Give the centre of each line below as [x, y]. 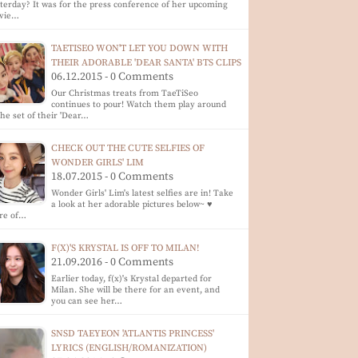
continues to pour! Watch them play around [139, 105]
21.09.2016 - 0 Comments [113, 262]
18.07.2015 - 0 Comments [113, 177]
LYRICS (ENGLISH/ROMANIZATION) [129, 348]
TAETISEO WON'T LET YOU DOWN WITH [140, 48]
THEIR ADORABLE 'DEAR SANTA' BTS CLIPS [147, 63]
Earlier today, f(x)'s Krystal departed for [132, 279]
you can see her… [87, 301]
